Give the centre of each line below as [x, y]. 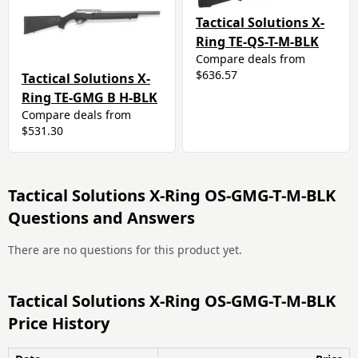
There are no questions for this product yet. [125, 250]
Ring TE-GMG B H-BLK [89, 98]
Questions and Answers [101, 218]
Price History [59, 324]
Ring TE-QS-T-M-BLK [257, 42]
